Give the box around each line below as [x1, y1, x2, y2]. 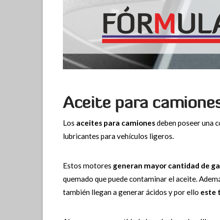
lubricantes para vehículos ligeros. [62, 131, 174, 140]
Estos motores [62, 161, 113, 170]
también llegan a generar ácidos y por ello [62, 187, 200, 196]
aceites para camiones [76, 118, 155, 127]
